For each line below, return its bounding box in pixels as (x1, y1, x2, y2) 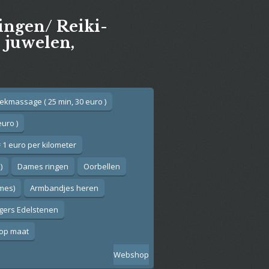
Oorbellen (83, 160, 120, 172)
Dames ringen (17, 160, 68, 172)
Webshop (113, 249, 149, 260)
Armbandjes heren (30, 182, 98, 193)
